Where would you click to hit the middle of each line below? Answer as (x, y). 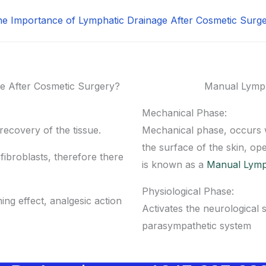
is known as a (174, 165)
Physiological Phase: (188, 191)
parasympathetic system (197, 226)
